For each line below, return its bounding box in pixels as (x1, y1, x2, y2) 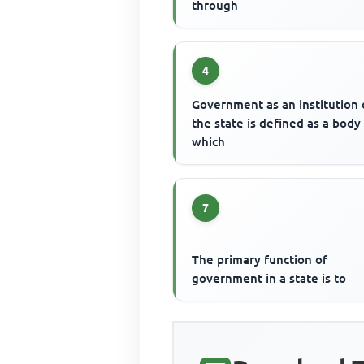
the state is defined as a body (192, 116, 362, 131)
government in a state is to (192, 271, 347, 286)
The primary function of (192, 253, 328, 267)
